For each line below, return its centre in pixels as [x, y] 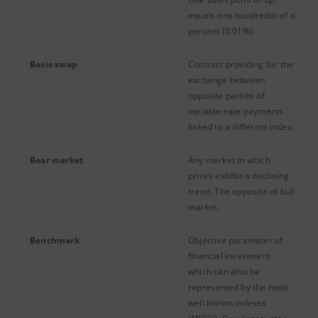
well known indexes [227, 303]
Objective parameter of [236, 240]
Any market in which [229, 160]
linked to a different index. [241, 127]
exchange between [227, 80]
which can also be [224, 272]
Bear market [57, 160]
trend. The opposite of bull [242, 191]
